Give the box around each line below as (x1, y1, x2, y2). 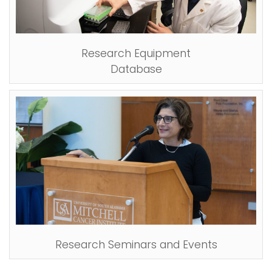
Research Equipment (81, 46, 191, 61)
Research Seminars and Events (55, 237, 217, 252)
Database (110, 61, 162, 76)
